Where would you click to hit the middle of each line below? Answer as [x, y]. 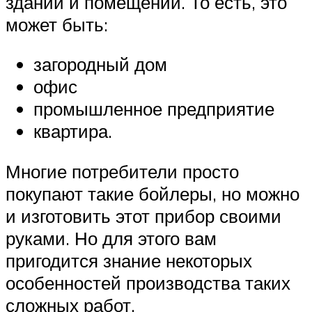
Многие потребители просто [122, 172]
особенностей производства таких [148, 283]
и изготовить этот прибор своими [143, 216]
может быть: [57, 24]
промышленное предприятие [154, 109]
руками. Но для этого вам [111, 239]
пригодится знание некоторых [129, 261]
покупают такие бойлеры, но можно [153, 194]
